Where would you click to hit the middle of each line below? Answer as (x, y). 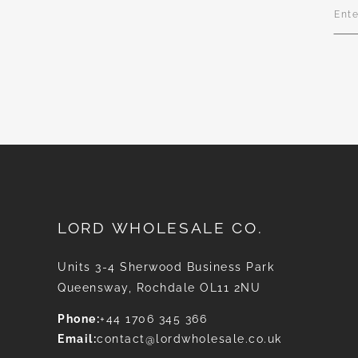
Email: (77, 339)
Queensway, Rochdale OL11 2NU (159, 288)
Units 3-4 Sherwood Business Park (166, 267)
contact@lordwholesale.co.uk (189, 339)
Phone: (79, 319)
